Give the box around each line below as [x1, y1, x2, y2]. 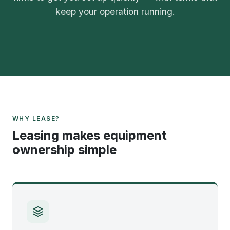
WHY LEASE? [12, 114, 60, 122]
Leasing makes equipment [12, 128, 167, 143]
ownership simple [12, 142, 117, 157]
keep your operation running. [55, 6, 175, 17]
